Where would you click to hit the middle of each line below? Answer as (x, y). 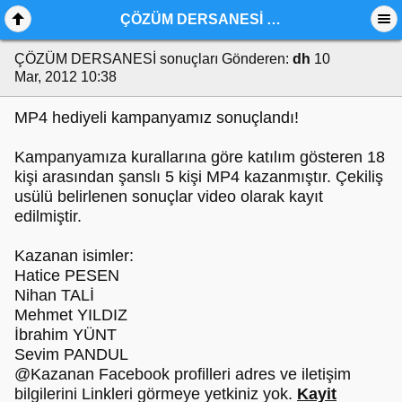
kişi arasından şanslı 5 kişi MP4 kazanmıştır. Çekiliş (199, 176)
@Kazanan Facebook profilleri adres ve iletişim (183, 374)
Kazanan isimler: (74, 255)
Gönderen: (255, 59)
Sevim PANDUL (71, 354)
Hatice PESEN (67, 275)
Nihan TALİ (54, 295)
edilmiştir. (48, 216)
